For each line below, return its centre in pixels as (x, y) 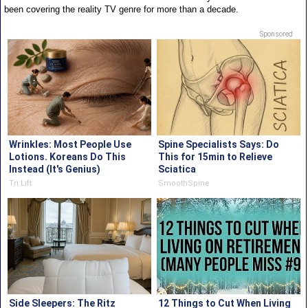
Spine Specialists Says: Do (219, 145)
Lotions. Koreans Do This (67, 157)
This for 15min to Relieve (216, 157)
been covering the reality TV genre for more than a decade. (121, 10)
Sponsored (277, 34)
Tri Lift (20, 184)
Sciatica (177, 169)
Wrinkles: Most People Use (70, 145)
